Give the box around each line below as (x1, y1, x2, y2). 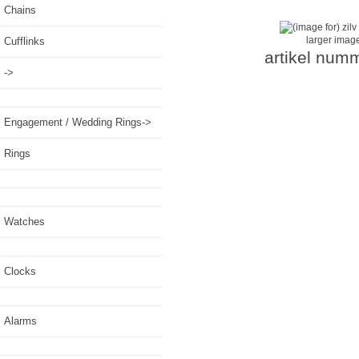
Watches (4, 215, 45, 228)
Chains (4, 3, 36, 16)
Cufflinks (4, 34, 45, 47)
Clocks (4, 264, 36, 277)
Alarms (4, 314, 37, 327)
